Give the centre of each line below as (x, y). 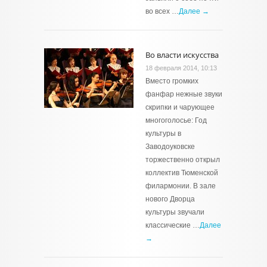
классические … (173, 225)
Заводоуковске (170, 147)
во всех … (162, 11)
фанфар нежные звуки (184, 94)
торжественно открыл (183, 160)
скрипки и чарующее (180, 107)
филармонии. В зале (181, 186)
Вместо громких (172, 81)
